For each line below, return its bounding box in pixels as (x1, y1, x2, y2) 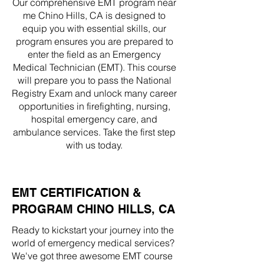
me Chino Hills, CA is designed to (23, 9, 166, 21)
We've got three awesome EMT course (12, 250, 173, 262)
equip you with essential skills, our (22, 22, 166, 34)
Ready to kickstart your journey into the (12, 224, 174, 236)
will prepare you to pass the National (17, 74, 171, 86)
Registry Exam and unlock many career (12, 87, 177, 99)
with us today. (66, 139, 123, 151)
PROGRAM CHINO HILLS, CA (12, 202, 175, 216)
